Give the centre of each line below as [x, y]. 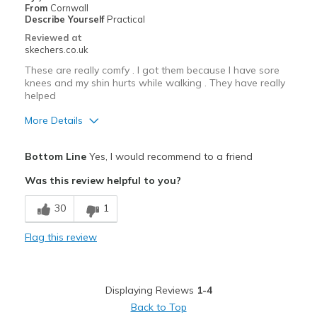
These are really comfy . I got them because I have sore [152, 70]
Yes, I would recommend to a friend [169, 157]
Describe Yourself [65, 19]
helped [40, 96]
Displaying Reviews [151, 290]
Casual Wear [56, 246]
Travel [41, 273]
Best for [44, 225]
